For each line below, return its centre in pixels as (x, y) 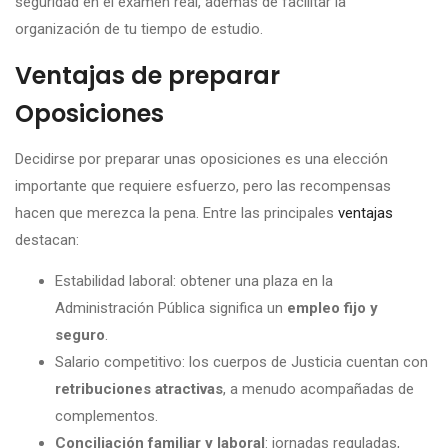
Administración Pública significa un (171, 307)
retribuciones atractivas (139, 388)
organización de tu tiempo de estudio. (139, 29)
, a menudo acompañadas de (318, 388)
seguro (80, 334)
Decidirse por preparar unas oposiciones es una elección (201, 159)
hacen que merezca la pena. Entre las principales (176, 213)
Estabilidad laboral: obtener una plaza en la (194, 280)
